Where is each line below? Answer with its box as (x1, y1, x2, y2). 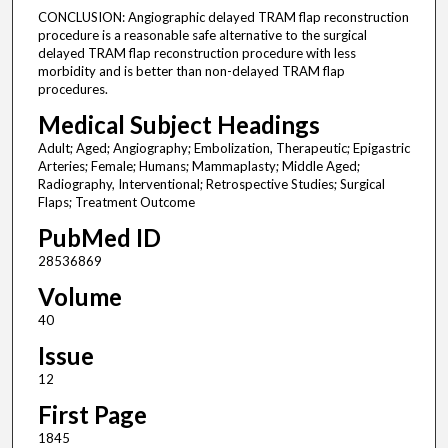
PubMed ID (37, 223, 161, 253)
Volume (37, 282, 122, 312)
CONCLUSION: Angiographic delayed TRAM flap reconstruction (37, 9, 409, 26)
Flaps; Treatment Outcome (37, 194, 195, 211)
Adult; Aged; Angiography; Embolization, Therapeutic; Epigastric (37, 140, 410, 157)
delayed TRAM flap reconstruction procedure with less (37, 45, 356, 62)
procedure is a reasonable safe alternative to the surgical (37, 27, 367, 44)
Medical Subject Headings (37, 110, 320, 140)
